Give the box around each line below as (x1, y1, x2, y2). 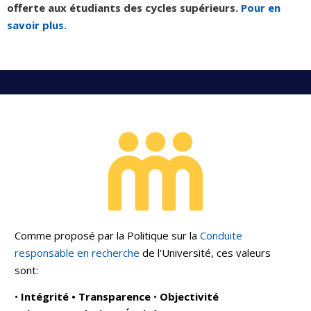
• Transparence (72, 289, 153, 303)
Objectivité (160, 289, 219, 303)
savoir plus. (7, 17, 67, 32)
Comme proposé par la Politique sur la (15, 228, 200, 242)
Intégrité (21, 289, 69, 303)
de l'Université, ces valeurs (140, 246, 271, 260)
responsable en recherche (15, 246, 140, 260)
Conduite (200, 228, 242, 242)
